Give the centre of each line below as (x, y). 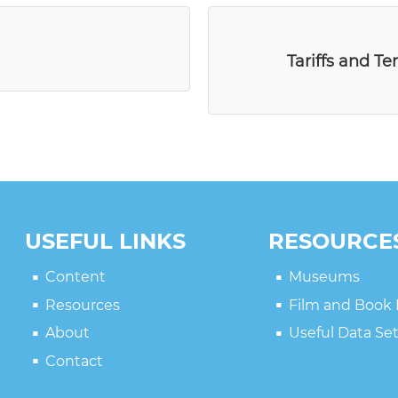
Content (75, 277)
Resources (82, 305)
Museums (324, 277)
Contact (74, 361)
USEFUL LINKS (106, 241)
